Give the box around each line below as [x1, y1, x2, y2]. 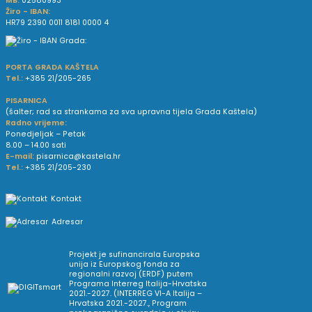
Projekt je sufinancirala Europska [68, 249, 200, 260]
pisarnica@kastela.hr [36, 150, 121, 162]
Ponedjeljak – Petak [6, 128, 86, 139]
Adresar [52, 217, 84, 228]
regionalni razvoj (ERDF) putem [68, 268, 193, 279]
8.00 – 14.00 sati [6, 139, 67, 150]
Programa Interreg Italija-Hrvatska [68, 278, 207, 289]
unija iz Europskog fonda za [68, 258, 180, 270]
